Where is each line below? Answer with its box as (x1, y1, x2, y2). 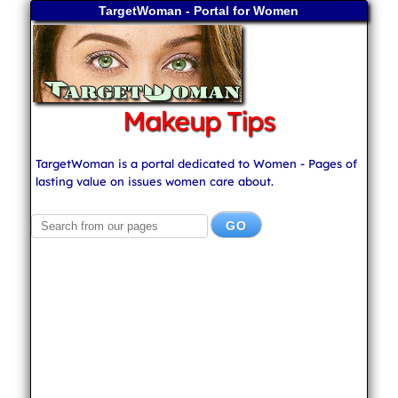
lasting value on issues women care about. (35, 174, 274, 188)
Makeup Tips (123, 104, 275, 138)
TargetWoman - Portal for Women (99, 4, 299, 18)
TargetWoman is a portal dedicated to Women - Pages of (35, 156, 357, 171)
